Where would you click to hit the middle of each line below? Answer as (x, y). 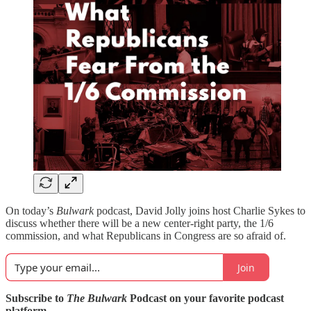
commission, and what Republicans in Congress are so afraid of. (146, 236)
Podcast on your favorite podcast (205, 298)
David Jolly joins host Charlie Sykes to (220, 211)
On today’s (31, 211)
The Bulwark (97, 298)
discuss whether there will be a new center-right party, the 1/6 (140, 223)
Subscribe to (36, 298)
